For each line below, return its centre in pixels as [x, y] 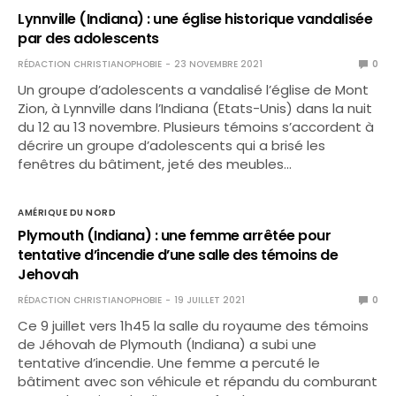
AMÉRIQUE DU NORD [67, 213]
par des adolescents [88, 38]
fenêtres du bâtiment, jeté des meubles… [155, 164]
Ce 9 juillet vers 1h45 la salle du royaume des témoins [194, 326]
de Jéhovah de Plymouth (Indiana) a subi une [168, 344]
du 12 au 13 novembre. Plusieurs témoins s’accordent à [196, 127]
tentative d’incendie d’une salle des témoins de [178, 255]
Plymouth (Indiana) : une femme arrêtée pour [175, 236]
